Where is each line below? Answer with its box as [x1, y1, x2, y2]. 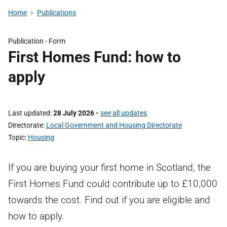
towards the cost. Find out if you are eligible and [8, 194, 210, 206]
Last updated [8, 109, 50, 117]
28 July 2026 [53, 109, 94, 117]
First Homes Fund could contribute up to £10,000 [8, 178, 217, 190]
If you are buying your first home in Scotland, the [8, 162, 211, 173]
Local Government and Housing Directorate [46, 121, 182, 129]
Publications [36, 9, 76, 17]
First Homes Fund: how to [8, 48, 181, 66]
